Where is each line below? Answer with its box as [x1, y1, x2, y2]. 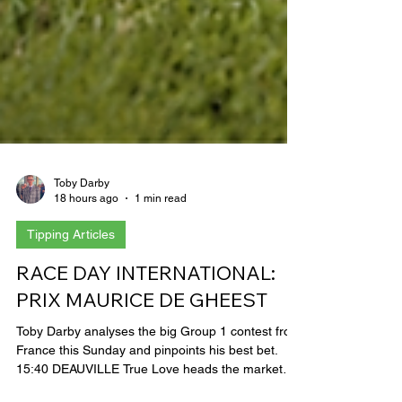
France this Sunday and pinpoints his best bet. [16, 382, 278, 397]
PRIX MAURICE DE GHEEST [16, 327, 267, 352]
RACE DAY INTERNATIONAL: [16, 300, 275, 325]
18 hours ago [54, 231, 118, 244]
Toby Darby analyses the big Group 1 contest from [16, 363, 301, 378]
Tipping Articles [27, 267, 115, 281]
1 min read [135, 231, 187, 244]
